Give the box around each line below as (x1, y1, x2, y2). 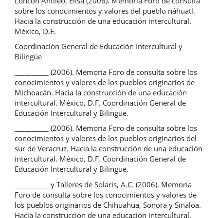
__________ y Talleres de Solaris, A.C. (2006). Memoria (15, 179, 192, 189)
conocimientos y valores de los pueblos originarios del (15, 133, 197, 144)
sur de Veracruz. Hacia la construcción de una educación (15, 144, 202, 154)
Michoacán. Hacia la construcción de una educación (15, 87, 187, 97)
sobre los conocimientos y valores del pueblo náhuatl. (15, 5, 195, 16)
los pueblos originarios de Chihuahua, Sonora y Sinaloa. (15, 200, 201, 210)
